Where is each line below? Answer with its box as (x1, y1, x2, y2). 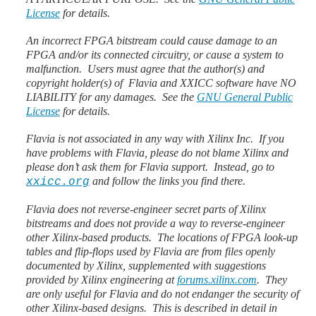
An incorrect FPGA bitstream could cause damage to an (26, 35, 277, 47)
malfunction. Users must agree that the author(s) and (26, 63, 265, 75)
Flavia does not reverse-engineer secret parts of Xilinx (26, 203, 266, 215)
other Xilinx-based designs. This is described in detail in (26, 302, 277, 314)
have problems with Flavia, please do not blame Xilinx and (26, 147, 288, 159)
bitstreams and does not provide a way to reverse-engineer (26, 217, 285, 229)
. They (257, 274, 287, 286)
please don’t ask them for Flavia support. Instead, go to (26, 161, 274, 173)
